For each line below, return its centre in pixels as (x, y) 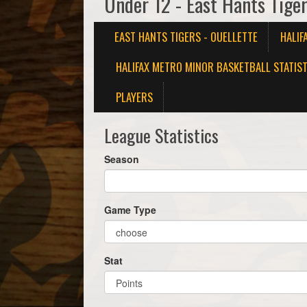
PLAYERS (134, 97)
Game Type (130, 210)
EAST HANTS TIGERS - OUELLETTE (186, 37)
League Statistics (161, 135)
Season (122, 159)
